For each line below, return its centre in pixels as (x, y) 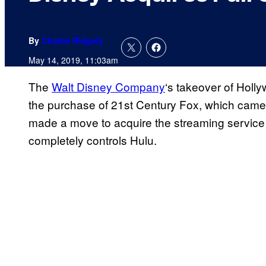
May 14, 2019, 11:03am (73, 60)
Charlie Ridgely (72, 41)
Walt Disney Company (108, 87)
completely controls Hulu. (93, 140)
